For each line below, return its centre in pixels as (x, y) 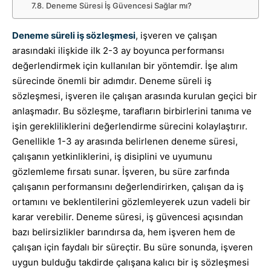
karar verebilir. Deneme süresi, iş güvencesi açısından (128, 217)
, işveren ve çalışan (176, 35)
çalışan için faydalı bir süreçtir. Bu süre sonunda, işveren (132, 247)
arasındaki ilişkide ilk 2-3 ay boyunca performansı (118, 51)
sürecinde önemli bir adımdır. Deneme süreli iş (112, 81)
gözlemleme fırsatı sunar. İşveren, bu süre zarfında (121, 171)
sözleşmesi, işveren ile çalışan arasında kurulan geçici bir (135, 96)
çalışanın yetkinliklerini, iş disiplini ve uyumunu (112, 156)
